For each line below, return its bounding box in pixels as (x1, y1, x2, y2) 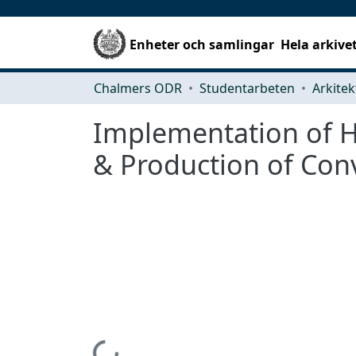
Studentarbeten (199, 79, 295, 97)
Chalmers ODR (94, 79, 182, 97)
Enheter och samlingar (130, 35, 275, 53)
